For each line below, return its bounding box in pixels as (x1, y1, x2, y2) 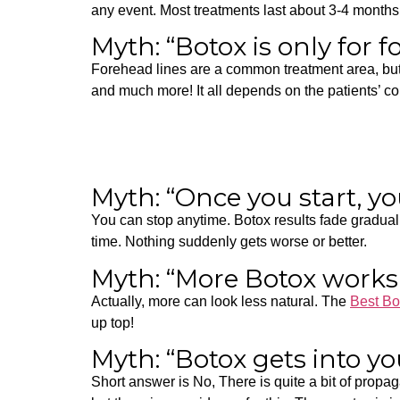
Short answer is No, (91, 374, 219, 390)
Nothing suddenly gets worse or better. (125, 234, 367, 250)
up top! (91, 314, 134, 330)
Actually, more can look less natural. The (91, 293, 350, 309)
